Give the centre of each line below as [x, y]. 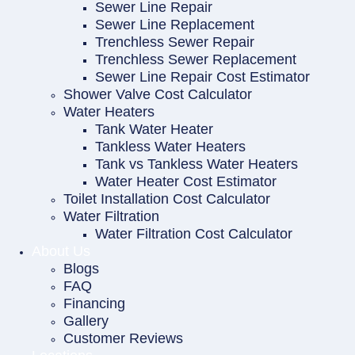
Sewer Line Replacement [175, 24]
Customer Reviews [123, 338]
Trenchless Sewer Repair [175, 42]
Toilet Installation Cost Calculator [167, 198]
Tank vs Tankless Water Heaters [197, 164]
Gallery [86, 321]
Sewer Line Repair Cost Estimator [202, 76]
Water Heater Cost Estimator [186, 181]
